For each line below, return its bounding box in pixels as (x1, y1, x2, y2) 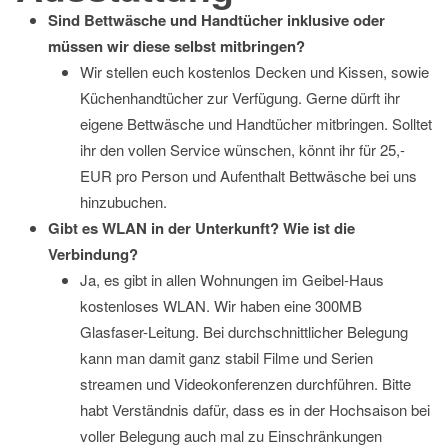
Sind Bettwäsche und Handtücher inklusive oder (48, 8, 385, 31)
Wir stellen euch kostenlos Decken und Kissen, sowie (80, 60, 429, 82)
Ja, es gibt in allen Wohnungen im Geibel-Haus (80, 268, 384, 290)
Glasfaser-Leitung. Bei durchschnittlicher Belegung (80, 320, 408, 342)
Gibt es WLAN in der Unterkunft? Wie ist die (48, 216, 355, 239)
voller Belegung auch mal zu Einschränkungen (80, 424, 382, 446)
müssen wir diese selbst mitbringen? (48, 34, 305, 57)
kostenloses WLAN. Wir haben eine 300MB (80, 294, 362, 316)
